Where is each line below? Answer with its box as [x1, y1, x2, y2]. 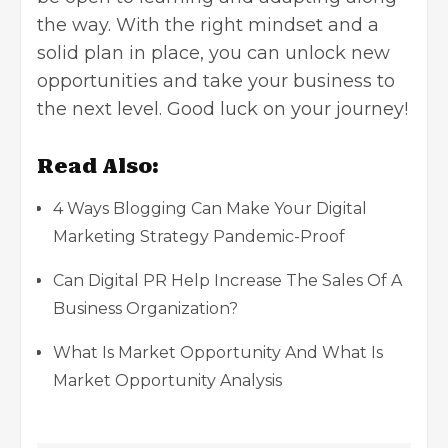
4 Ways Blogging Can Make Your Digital [53, 198, 367, 218]
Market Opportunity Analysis [53, 370, 282, 390]
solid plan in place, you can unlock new [37, 41, 390, 64]
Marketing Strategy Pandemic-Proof [53, 226, 345, 246]
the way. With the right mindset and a [37, 13, 379, 36]
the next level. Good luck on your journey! [37, 97, 408, 120]
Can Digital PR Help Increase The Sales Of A [53, 270, 402, 290]
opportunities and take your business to [37, 69, 395, 92]
